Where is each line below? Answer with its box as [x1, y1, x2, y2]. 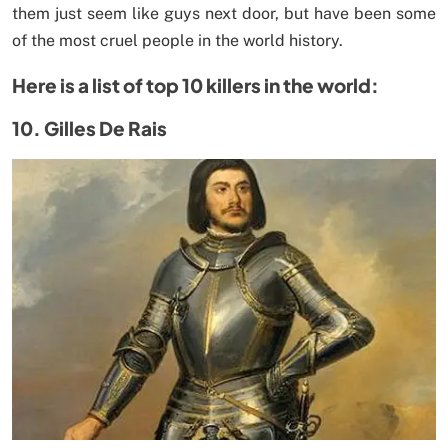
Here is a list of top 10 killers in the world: [12, 72, 379, 97]
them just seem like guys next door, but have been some [12, 3, 436, 23]
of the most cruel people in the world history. [12, 30, 343, 50]
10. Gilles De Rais [12, 115, 167, 140]
